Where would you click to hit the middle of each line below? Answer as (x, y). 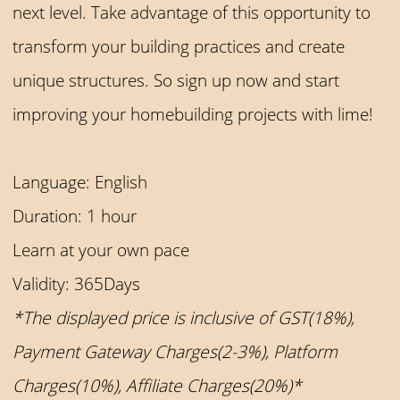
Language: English (80, 181)
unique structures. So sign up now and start (176, 79)
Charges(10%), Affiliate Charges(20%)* (158, 385)
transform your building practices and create (179, 46)
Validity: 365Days (77, 283)
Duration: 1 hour (75, 215)
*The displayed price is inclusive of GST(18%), (184, 317)
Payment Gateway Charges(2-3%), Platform (175, 351)
